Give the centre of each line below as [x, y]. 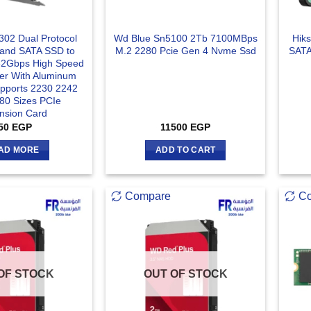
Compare [148, 196]
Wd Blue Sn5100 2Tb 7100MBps [185, 38]
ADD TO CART [185, 150]
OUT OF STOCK [185, 274]
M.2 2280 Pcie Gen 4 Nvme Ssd [185, 50]
